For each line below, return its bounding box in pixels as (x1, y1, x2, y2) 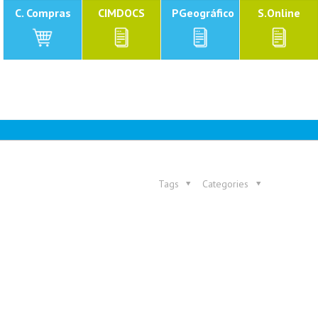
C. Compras (14, 6, 71, 20)
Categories (202, 177, 252, 190)
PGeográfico (172, 6, 234, 20)
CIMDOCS (98, 6, 145, 20)
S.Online (258, 6, 300, 20)
